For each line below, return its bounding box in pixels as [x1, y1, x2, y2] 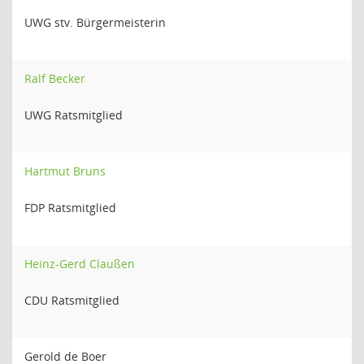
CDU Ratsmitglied [24, 292, 119, 308]
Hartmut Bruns [24, 163, 106, 179]
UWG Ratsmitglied [24, 107, 123, 123]
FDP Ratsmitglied [24, 200, 116, 215]
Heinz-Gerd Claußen [24, 256, 135, 271]
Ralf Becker [24, 71, 85, 86]
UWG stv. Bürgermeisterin [24, 15, 166, 30]
